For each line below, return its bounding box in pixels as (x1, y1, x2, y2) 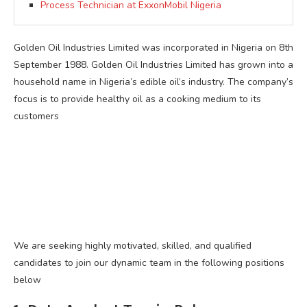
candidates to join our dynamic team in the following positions (14, 256, 284, 269)
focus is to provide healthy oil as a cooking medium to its (14, 92, 261, 106)
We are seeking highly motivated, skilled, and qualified (14, 238, 251, 252)
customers (14, 109, 59, 123)
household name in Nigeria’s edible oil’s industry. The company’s (14, 75, 293, 88)
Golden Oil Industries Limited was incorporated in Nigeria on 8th (14, 40, 293, 54)
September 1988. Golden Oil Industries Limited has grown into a (14, 58, 293, 71)
